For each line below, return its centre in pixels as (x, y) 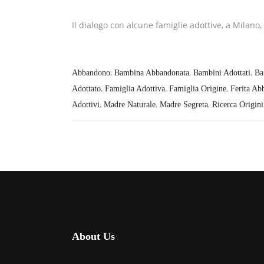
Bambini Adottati (222, 72)
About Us (93, 236)
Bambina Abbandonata (152, 72)
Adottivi (86, 104)
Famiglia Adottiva (135, 88)
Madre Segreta (184, 104)
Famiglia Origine (198, 88)
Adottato (86, 88)
